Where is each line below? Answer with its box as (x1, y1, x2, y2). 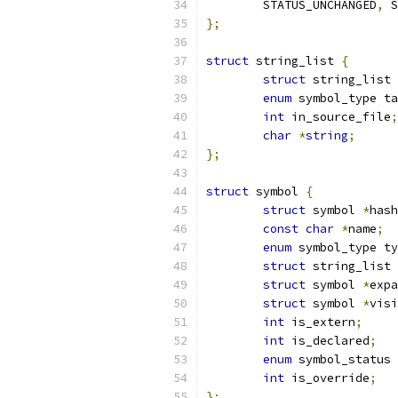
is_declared (284, 333, 370, 348)
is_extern (284, 314, 355, 330)
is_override (284, 370, 370, 386)
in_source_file (284, 109, 391, 124)
